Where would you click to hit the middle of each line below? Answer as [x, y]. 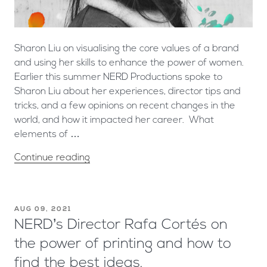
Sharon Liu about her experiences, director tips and [128, 91]
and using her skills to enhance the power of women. [129, 63]
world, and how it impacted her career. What [114, 120]
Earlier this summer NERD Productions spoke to [118, 77]
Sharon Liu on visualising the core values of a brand [127, 49]
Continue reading [52, 158]
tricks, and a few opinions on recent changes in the [125, 106]
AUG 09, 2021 [43, 209]
